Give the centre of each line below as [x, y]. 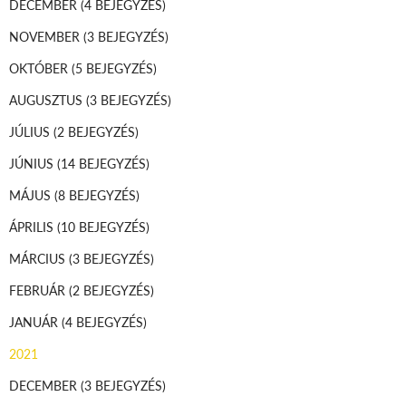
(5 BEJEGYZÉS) [114, 68]
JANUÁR [35, 321]
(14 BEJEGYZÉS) [103, 163]
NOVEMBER [46, 36]
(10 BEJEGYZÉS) [103, 226]
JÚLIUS [31, 131]
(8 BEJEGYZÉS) [97, 194]
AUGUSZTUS [48, 99]
